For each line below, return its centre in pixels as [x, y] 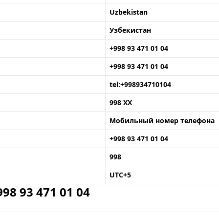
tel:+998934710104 [140, 84]
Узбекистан [130, 30]
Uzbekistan [129, 12]
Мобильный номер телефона [162, 120]
